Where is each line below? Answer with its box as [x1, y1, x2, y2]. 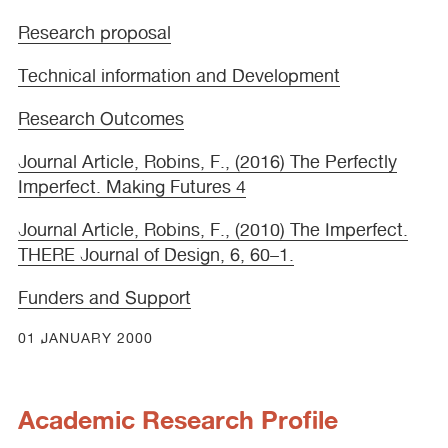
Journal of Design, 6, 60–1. [75, 244, 294, 266]
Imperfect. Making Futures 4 [18, 176, 246, 198]
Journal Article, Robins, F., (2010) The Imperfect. [18, 219, 408, 241]
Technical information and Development [18, 65, 340, 87]
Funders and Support [18, 287, 191, 309]
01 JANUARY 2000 [18, 329, 153, 347]
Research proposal [18, 22, 171, 44]
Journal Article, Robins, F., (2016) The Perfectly [18, 151, 397, 173]
